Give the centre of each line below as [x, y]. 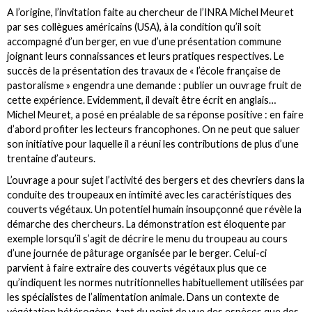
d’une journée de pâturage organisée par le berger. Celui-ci [137, 253]
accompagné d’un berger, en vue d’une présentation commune [144, 41]
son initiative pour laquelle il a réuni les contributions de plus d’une [153, 143]
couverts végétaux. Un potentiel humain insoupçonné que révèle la [154, 209]
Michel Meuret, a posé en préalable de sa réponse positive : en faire [155, 114]
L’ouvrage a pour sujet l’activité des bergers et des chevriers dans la [156, 180]
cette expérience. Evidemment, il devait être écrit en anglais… [141, 100]
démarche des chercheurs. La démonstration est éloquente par [147, 224]
